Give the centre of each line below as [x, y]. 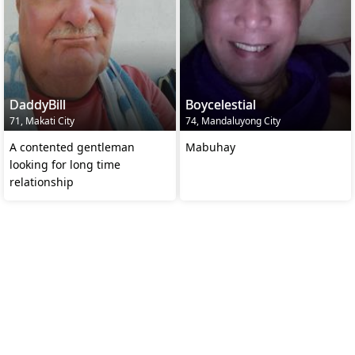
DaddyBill [38, 104]
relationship [42, 181]
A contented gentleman [72, 147]
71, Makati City [42, 120]
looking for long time [65, 164]
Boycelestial [220, 104]
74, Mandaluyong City [233, 120]
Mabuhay [210, 147]
